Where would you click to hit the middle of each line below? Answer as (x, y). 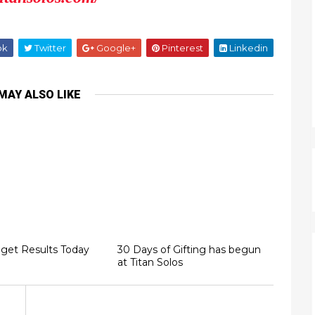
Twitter (49, 48)
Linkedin (247, 48)
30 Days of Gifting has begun (189, 249)
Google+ (115, 48)
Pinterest (181, 48)
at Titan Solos (150, 262)
